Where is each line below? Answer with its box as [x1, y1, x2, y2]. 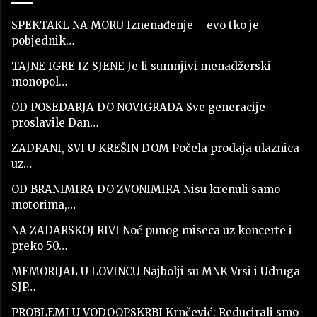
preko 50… [11, 238, 67, 253]
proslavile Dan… [11, 115, 98, 129]
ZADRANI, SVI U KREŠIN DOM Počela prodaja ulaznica [11, 141, 299, 155]
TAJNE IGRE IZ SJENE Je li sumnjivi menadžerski [11, 59, 271, 73]
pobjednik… [11, 33, 74, 47]
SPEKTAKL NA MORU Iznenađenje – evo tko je [11, 18, 259, 32]
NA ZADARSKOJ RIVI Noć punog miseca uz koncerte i [11, 223, 292, 237]
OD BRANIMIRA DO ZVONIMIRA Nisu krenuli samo [11, 182, 280, 196]
